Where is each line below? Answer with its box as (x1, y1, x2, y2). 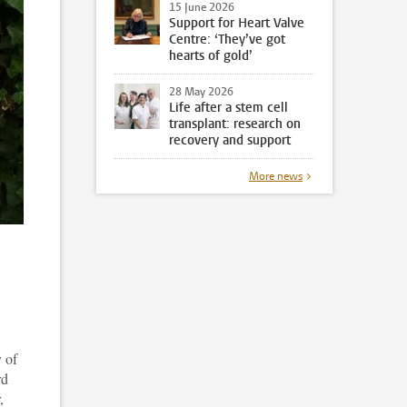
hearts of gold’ (169, 46, 253, 65)
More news (248, 168, 303, 184)
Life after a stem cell (169, 98, 288, 116)
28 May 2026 (169, 84, 233, 99)
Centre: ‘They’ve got (169, 30, 285, 48)
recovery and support (169, 131, 291, 149)
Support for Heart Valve (169, 14, 304, 32)
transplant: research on (169, 114, 301, 133)
